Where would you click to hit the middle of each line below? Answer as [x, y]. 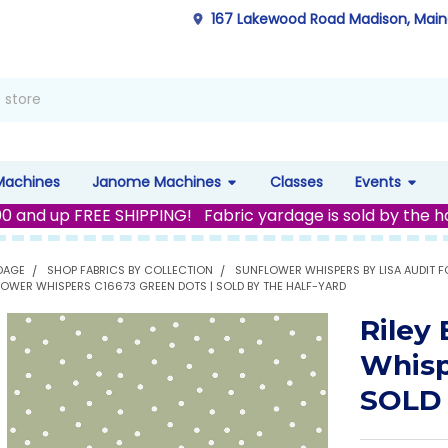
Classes [296, 181]
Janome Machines [156, 181]
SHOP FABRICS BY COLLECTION [130, 269]
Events [377, 181]
